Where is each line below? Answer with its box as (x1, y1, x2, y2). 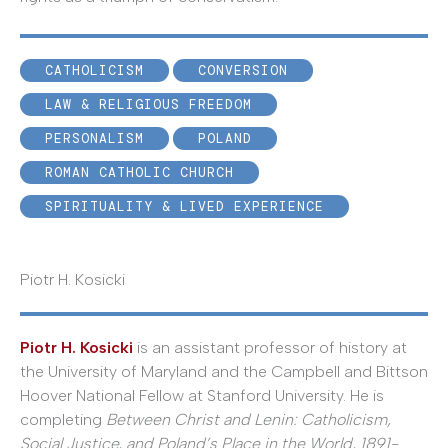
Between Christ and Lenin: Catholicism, (102, 410, 391, 430)
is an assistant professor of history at (133, 338, 407, 358)
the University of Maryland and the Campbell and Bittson (20, 362, 428, 382)
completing (20, 410, 102, 430)
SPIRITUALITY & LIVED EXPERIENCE (45, 198, 324, 216)
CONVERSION (198, 62, 288, 80)
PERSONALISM (45, 130, 144, 148)
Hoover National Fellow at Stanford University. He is (20, 386, 384, 406)
